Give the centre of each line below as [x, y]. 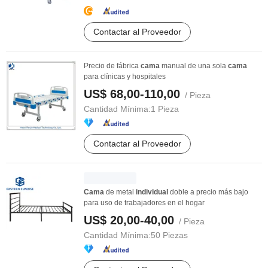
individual [152, 192]
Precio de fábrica [112, 66]
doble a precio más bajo [208, 192]
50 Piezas [169, 235]
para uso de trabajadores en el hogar [144, 203]
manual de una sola [194, 66]
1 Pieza [165, 109]
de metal [120, 192]
